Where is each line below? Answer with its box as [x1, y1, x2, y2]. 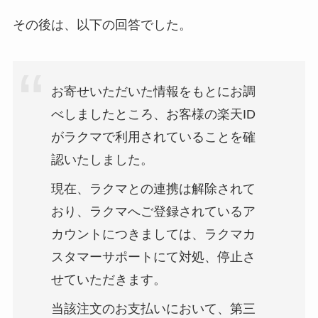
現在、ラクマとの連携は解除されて [50, 182, 256, 197]
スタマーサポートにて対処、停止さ [50, 250, 256, 265]
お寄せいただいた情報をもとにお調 [50, 84, 256, 99]
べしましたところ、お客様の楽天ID [50, 107, 256, 122]
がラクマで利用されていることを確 [50, 130, 256, 145]
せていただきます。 [50, 273, 166, 287]
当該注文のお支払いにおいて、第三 [50, 302, 256, 317]
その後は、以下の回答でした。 [12, 17, 192, 32]
